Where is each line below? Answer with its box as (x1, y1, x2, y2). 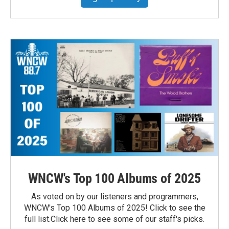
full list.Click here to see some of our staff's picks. (25, 214, 204, 224)
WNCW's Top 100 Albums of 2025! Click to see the (24, 203, 205, 213)
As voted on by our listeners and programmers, (31, 192, 198, 202)
